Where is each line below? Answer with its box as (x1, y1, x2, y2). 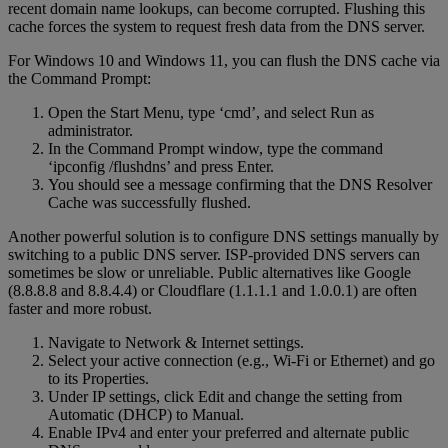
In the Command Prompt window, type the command (48, 140, 383, 158)
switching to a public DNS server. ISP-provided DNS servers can (8, 246, 420, 264)
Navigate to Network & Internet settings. (48, 334, 304, 352)
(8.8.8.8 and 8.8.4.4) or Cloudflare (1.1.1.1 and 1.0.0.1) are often (8, 282, 417, 300)
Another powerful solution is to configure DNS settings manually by (8, 228, 439, 246)
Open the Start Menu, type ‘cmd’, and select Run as (48, 104, 374, 122)
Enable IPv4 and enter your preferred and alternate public (48, 424, 409, 442)
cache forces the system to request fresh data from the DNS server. (8, 18, 425, 36)
